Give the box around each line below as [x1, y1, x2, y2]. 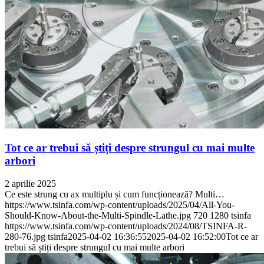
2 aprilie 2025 [5, 179, 56, 189]
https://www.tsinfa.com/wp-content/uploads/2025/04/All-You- [5, 200, 235, 210]
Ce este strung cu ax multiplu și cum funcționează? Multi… [5, 189, 225, 200]
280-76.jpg [5, 232, 45, 242]
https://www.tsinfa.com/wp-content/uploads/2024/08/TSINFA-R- [5, 221, 247, 232]
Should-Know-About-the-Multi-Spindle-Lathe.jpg [5, 210, 191, 221]
